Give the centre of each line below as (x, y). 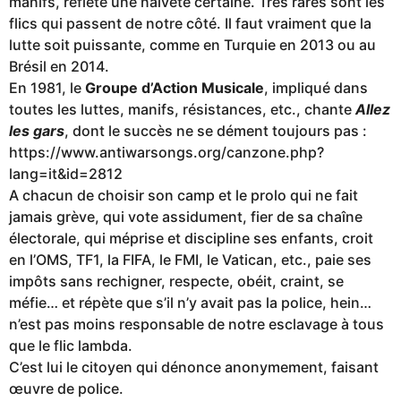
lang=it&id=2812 (66, 174)
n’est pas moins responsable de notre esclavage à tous (196, 324)
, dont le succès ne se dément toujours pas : (216, 131)
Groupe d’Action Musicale (175, 88)
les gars (37, 131)
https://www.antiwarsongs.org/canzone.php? (166, 153)
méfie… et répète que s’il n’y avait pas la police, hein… (190, 303)
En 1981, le (47, 88)
